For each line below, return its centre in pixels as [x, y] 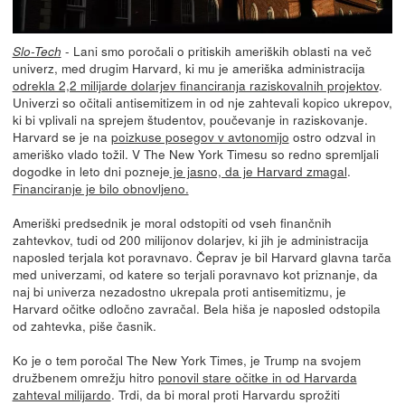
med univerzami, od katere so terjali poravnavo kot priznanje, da [195, 273]
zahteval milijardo [61, 394]
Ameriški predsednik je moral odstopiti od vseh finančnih [172, 222]
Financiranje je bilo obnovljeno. [100, 188]
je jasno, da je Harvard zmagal [258, 170]
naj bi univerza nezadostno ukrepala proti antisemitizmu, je [179, 291]
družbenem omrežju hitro [85, 377]
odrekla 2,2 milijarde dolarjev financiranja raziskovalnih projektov [195, 85]
